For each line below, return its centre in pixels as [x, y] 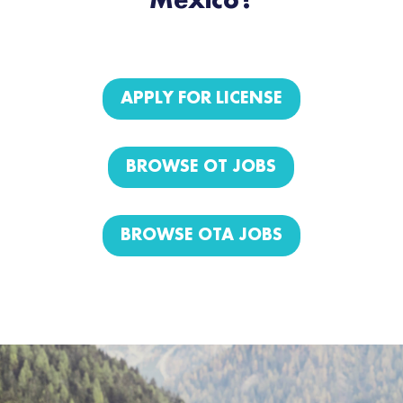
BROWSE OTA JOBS [201, 236]
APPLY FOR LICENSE [201, 99]
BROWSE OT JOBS [201, 168]
